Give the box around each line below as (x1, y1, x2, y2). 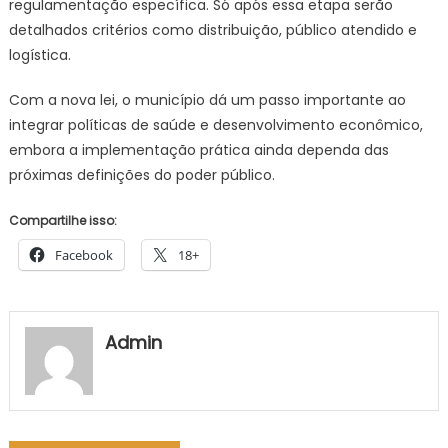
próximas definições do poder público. (8, 165, 275, 185)
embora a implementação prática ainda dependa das (8, 140, 389, 160)
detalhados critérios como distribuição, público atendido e (8, 20, 417, 40)
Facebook (54, 246, 113, 264)
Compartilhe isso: (8, 212, 117, 229)
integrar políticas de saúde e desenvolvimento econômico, (8, 115, 423, 135)
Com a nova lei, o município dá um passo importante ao (8, 90, 406, 110)
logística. (8, 45, 71, 65)
